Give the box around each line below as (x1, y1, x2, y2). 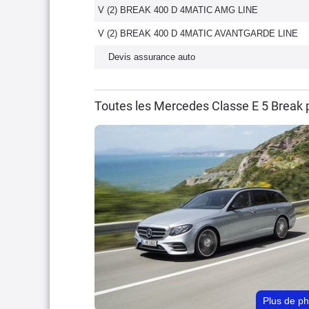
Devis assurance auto (108, 52, 195, 62)
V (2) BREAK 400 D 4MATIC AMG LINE (98, 5, 258, 15)
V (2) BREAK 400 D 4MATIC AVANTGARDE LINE (98, 28, 298, 39)
